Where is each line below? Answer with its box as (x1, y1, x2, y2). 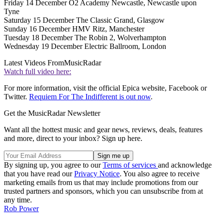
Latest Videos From (4, 59, 64, 67)
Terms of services (103, 161, 158, 170)
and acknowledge (158, 161, 212, 170)
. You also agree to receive (120, 170, 200, 178)
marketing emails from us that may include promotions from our (4, 178, 198, 187)
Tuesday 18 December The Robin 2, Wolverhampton (4, 33, 166, 42)
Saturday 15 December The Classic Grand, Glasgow (4, 16, 165, 25)
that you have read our (4, 170, 74, 178)
